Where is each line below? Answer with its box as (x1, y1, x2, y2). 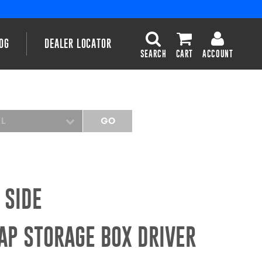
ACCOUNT (202, 49, 233, 58)
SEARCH (140, 49, 167, 58)
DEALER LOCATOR (44, 37, 112, 50)
